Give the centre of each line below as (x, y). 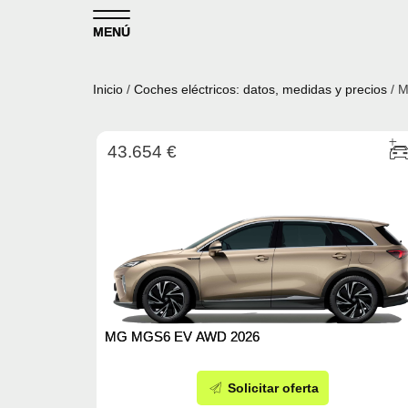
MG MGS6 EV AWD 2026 (182, 337)
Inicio (108, 89)
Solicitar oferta (272, 388)
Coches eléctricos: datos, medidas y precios (260, 89)
